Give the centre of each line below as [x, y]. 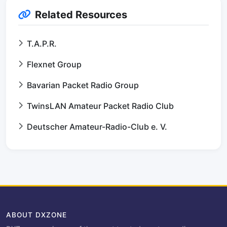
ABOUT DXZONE [36, 215]
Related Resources [81, 15]
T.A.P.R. [42, 44]
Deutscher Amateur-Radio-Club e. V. [97, 127]
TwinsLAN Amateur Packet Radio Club [100, 106]
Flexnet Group [54, 64]
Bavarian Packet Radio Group [83, 85]
